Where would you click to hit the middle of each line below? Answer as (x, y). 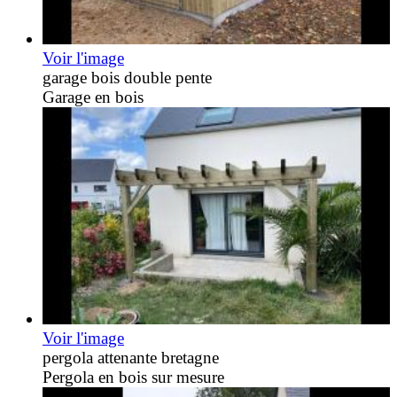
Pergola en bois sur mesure (133, 378)
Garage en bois (93, 97)
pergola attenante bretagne (131, 358)
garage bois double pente (127, 78)
